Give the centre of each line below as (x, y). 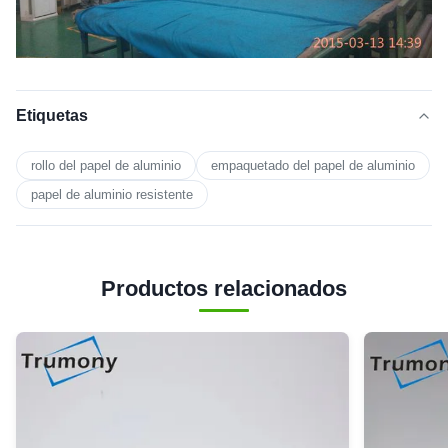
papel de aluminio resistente (112, 194)
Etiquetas (52, 115)
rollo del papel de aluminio (106, 165)
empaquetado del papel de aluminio (313, 165)
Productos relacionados (224, 288)
